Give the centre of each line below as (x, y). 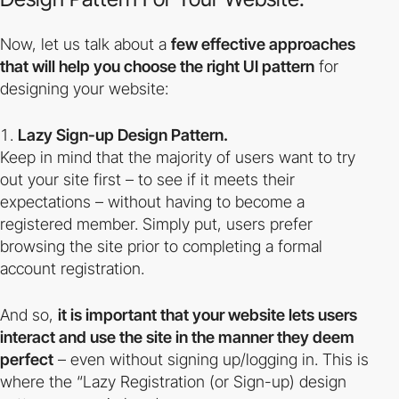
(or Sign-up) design (276, 382)
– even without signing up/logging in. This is (211, 359)
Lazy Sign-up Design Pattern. (123, 135)
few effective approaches (263, 44)
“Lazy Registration (141, 382)
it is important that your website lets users (208, 315)
